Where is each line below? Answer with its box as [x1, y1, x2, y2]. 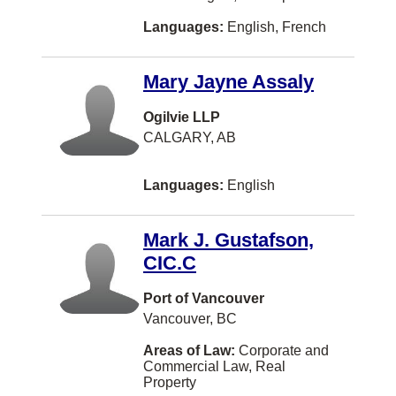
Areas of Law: [143, 343, 239, 359]
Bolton [95, 274, 131, 289]
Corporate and [239, 343, 329, 359]
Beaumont [95, 148, 153, 163]
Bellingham [95, 210, 157, 225]
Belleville [95, 179, 144, 194]
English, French [227, 19, 326, 35]
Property [143, 375, 196, 391]
